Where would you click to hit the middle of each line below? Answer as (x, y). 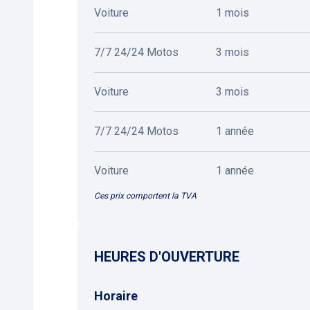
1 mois (232, 13)
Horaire (116, 296)
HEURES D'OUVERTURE (167, 257)
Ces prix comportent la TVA (145, 196)
